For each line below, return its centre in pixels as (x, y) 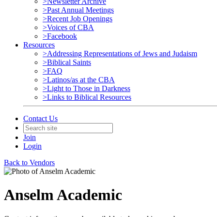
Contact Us (40, 118)
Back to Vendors (29, 163)
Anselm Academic (63, 195)
